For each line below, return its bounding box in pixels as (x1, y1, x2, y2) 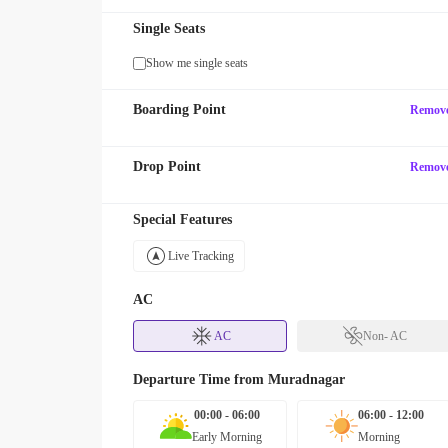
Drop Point (133, 159, 201, 174)
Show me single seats (146, 56, 248, 70)
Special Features (133, 212, 232, 227)
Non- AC (362, 329, 407, 343)
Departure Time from (133, 372, 268, 387)
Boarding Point (133, 102, 226, 117)
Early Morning (191, 430, 262, 444)
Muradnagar (268, 372, 345, 387)
